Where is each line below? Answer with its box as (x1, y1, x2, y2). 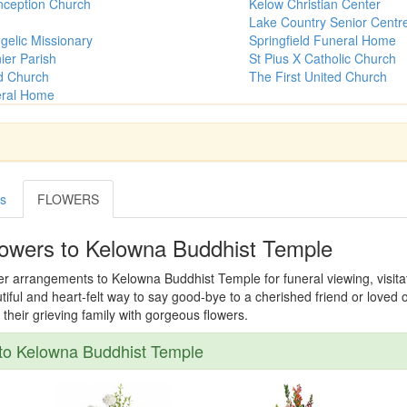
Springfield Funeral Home (249, 31, 396, 50)
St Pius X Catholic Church (249, 49, 396, 68)
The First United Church (249, 67, 387, 86)
